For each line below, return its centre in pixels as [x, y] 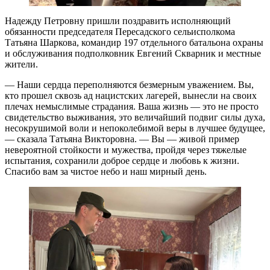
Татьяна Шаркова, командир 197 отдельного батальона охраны [134, 42]
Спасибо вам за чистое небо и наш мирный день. [106, 171]
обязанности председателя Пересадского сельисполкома [120, 31]
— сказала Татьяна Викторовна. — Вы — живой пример [122, 139]
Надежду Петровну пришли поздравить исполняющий [118, 20]
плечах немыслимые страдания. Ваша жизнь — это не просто [132, 106]
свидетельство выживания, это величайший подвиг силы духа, [135, 117]
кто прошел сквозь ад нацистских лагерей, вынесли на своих [131, 95]
